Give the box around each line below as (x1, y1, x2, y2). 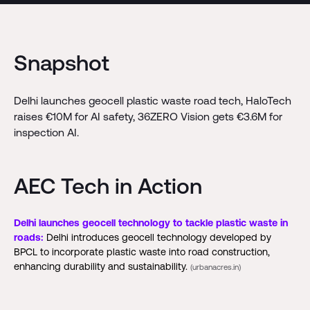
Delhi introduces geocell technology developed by (43, 231, 271, 243)
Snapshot (13, 50, 109, 76)
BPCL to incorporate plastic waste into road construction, (13, 246, 270, 257)
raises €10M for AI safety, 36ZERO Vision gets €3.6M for (13, 110, 282, 123)
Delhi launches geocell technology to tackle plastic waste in (13, 217, 288, 228)
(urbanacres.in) (190, 262, 241, 271)
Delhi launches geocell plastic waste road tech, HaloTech (13, 94, 291, 107)
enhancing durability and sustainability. (13, 260, 190, 272)
